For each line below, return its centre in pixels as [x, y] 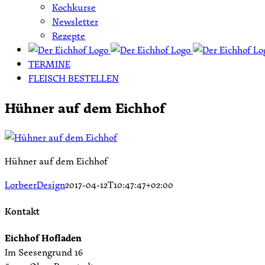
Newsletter [75, 21]
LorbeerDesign [35, 184]
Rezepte [69, 35]
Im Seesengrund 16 [44, 252]
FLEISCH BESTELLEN [74, 78]
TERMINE [49, 64]
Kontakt [22, 211]
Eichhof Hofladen [43, 238]
